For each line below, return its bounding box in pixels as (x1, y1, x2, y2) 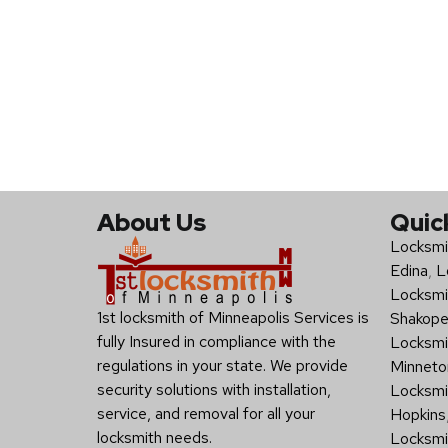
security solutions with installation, (97, 378, 331, 400)
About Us (97, 206, 206, 238)
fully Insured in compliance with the (97, 330, 336, 352)
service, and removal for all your (97, 402, 315, 424)
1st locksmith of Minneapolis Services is (97, 306, 369, 328)
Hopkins (389, 403, 446, 425)
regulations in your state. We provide (97, 354, 348, 376)
